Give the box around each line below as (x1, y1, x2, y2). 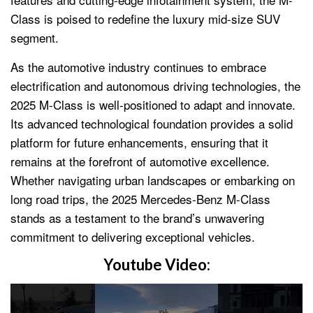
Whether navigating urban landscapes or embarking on (10, 170, 295, 189)
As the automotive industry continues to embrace (10, 57, 266, 75)
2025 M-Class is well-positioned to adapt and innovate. (10, 95, 296, 113)
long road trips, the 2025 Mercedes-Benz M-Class (10, 189, 270, 208)
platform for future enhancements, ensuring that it (10, 133, 268, 151)
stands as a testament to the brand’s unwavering (10, 208, 264, 226)
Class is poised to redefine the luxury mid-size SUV (10, 9, 280, 27)
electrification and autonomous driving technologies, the (10, 76, 300, 94)
